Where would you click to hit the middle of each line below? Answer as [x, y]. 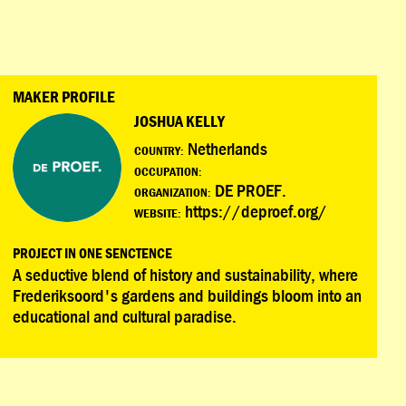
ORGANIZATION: [172, 192]
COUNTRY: [159, 150]
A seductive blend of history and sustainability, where [185, 274]
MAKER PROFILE [63, 97]
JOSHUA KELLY [179, 121]
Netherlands [225, 148]
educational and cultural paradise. [124, 315]
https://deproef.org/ [256, 211]
